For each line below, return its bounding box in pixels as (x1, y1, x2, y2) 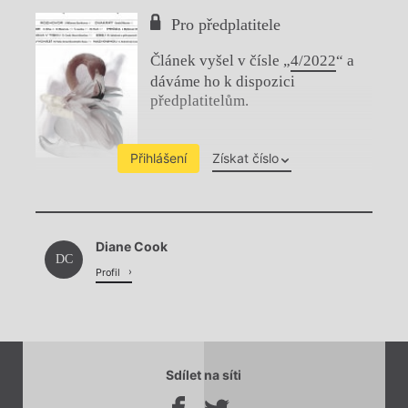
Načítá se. (173, 244, 234, 260)
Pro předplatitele (171, 15, 281, 34)
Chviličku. (163, 199, 245, 219)
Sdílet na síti (166, 367, 241, 383)
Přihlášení (129, 150, 187, 167)
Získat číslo (211, 150, 279, 167)
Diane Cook (96, 239, 168, 255)
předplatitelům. (150, 91, 249, 109)
